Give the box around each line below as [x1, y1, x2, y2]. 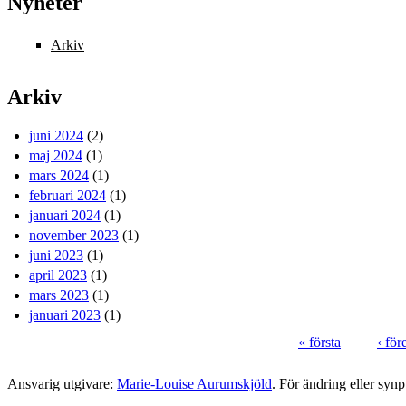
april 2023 [29, 267, 87, 284]
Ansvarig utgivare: [7, 376, 117, 392]
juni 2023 [29, 247, 83, 264]
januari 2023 [29, 307, 101, 324]
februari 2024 [29, 188, 106, 204]
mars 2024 [29, 168, 89, 184]
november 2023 [29, 227, 119, 244]
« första [298, 334, 341, 351]
